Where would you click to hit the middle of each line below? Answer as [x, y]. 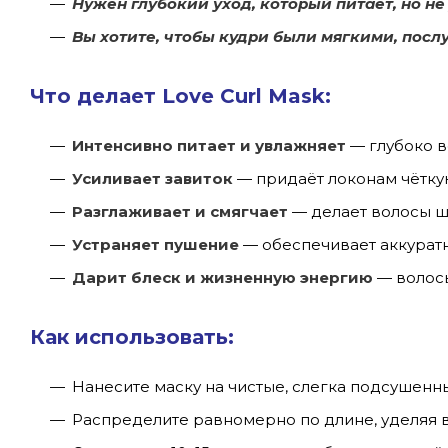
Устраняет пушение [155, 244]
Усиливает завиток [152, 178]
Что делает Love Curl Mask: [180, 95]
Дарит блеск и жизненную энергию [222, 277]
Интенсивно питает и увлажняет [209, 145]
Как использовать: [132, 336]
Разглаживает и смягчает [180, 211]
